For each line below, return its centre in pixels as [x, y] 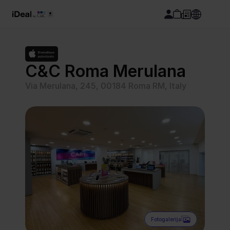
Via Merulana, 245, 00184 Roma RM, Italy [106, 86]
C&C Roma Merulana [106, 71]
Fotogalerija [166, 219]
